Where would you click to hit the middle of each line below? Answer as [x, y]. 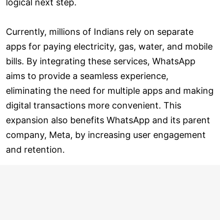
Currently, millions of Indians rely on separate [100, 31]
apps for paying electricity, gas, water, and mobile [109, 46]
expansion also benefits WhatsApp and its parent [108, 120]
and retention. [35, 149]
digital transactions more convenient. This [94, 105]
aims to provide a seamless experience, [87, 76]
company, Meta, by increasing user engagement [106, 135]
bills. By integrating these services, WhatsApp [101, 61]
